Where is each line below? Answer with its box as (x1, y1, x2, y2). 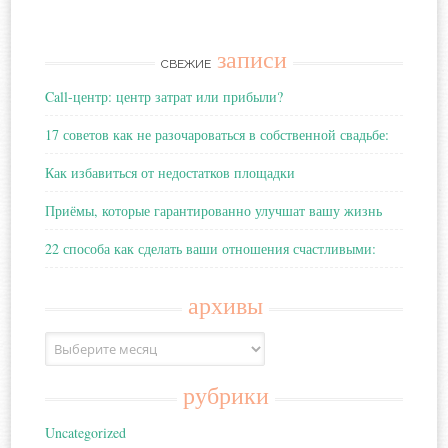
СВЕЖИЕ (161, 56, 214, 71)
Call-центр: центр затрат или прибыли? (45, 86, 284, 106)
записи (217, 45, 287, 75)
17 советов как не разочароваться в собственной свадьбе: (45, 124, 390, 144)
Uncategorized (45, 422, 127, 442)
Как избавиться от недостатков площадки (45, 162, 296, 182)
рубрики (182, 381, 269, 411)
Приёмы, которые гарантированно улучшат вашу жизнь (45, 200, 383, 220)
